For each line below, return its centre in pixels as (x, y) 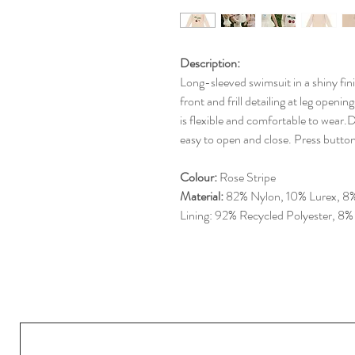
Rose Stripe (246, 177)
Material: (203, 196)
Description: (210, 63)
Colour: (198, 177)
